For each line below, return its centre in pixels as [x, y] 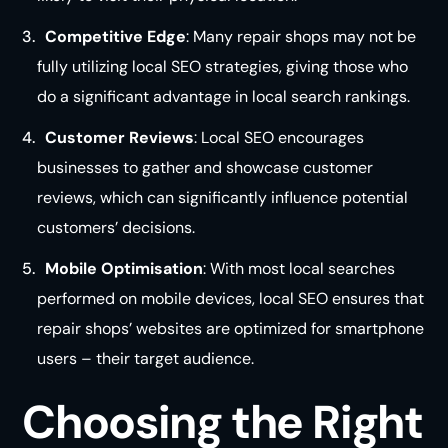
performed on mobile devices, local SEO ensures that [230, 299]
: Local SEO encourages [279, 138]
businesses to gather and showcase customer [204, 168]
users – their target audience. [145, 359]
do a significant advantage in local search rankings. [223, 96]
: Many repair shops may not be [301, 36]
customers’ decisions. [115, 228]
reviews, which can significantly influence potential [222, 198]
